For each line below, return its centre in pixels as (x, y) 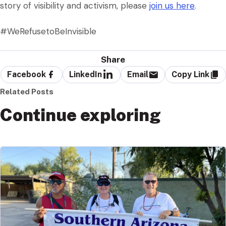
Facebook (26, 74)
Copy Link (190, 74)
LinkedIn (85, 74)
